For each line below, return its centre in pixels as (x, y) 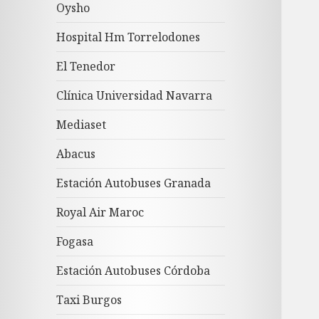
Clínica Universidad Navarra (135, 96)
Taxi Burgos (89, 300)
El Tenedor (86, 67)
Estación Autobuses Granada (134, 183)
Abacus (76, 154)
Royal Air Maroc (100, 213)
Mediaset (82, 125)
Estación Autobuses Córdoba (134, 271)
